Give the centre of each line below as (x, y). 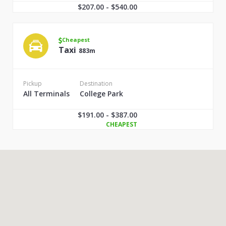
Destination (96, 83)
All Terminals (46, 94)
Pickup (33, 83)
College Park (101, 94)
